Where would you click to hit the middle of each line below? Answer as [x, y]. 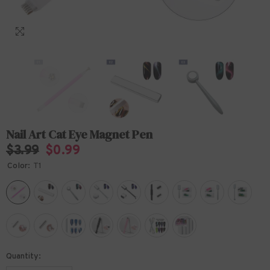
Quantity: [24, 256]
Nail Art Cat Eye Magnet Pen [79, 134]
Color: [20, 166]
